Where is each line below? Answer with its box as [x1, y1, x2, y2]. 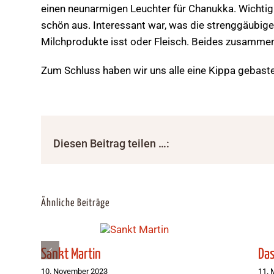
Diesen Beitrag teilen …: [53, 136, 170, 150]
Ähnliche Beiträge [41, 198, 110, 209]
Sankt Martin [41, 247, 102, 262]
